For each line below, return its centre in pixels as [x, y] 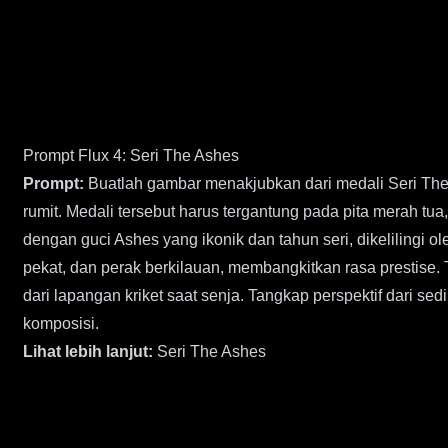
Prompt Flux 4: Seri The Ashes [131, 155]
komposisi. [61, 323]
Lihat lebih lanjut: [88, 351]
